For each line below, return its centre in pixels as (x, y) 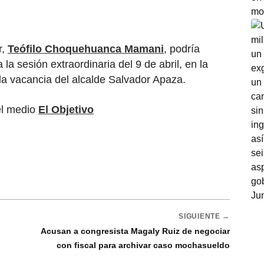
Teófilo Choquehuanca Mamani (86, 49)
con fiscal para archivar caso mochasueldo (143, 245)
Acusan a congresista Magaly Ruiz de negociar (135, 231)
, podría (182, 49)
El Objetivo (66, 110)
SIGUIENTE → (204, 217)
